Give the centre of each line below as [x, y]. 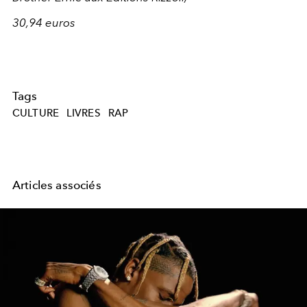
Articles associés [57, 185]
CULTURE [36, 113]
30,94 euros [44, 22]
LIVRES [83, 113]
